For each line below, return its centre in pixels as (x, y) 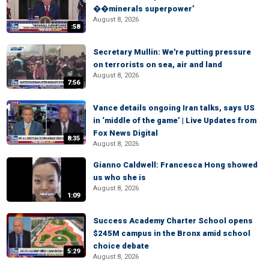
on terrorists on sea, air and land (158, 65)
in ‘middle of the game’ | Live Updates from (175, 120)
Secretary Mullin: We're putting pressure (172, 52)
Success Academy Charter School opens (173, 221)
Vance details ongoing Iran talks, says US (174, 108)
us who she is (119, 177)
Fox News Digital (125, 133)
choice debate (121, 246)
